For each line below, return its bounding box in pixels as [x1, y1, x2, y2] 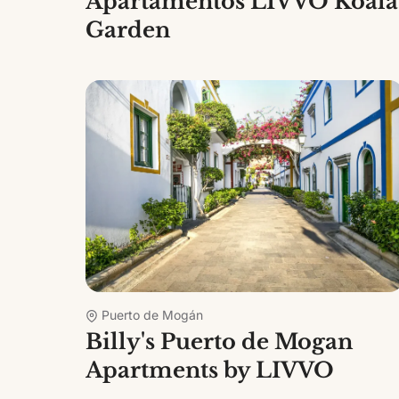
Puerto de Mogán [102, 306, 203, 322]
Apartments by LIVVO [85, 356, 334, 383]
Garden [85, 16, 170, 43]
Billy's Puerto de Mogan [85, 328, 353, 354]
